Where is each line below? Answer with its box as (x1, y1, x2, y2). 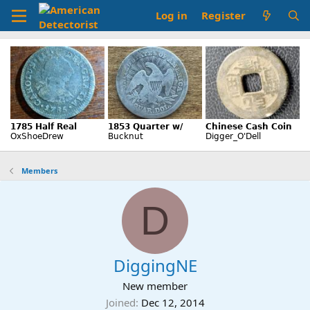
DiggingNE (113, 254, 197, 277)
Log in (156, 8, 188, 22)
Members (21, 165, 57, 176)
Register (201, 8, 246, 22)
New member (122, 279, 188, 293)
